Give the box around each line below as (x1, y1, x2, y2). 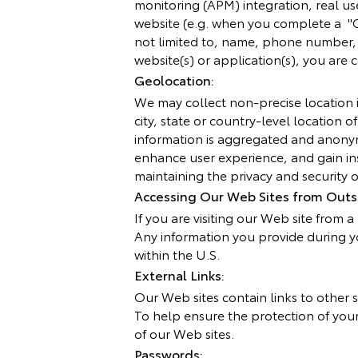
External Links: (134, 265, 225, 284)
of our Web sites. (134, 324, 234, 342)
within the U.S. (134, 245, 220, 263)
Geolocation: (134, 70, 214, 89)
